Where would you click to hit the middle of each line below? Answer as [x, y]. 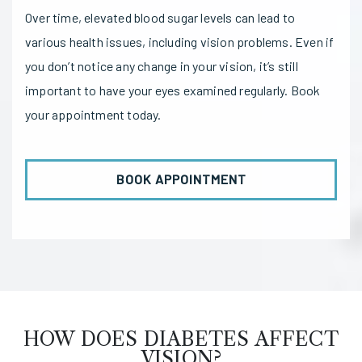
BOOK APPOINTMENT [181, 179]
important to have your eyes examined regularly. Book [173, 90]
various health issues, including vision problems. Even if [180, 41]
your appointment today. [93, 114]
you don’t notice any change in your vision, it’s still [162, 65]
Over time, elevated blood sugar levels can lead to [160, 17]
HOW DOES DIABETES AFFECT [181, 339]
